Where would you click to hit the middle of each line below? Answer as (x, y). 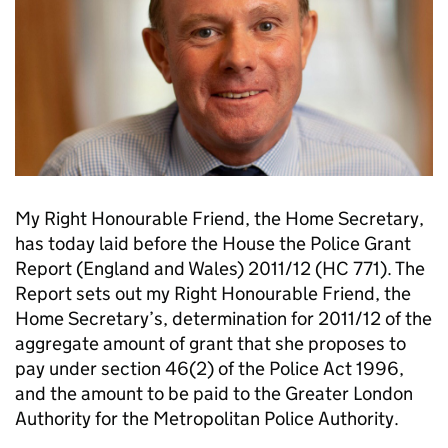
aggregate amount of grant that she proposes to (210, 343)
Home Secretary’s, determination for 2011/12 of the (223, 318)
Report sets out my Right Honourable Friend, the (213, 293)
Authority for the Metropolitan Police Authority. (207, 418)
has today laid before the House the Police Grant (213, 243)
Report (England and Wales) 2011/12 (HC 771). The (220, 268)
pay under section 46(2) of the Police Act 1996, (209, 368)
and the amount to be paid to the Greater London (214, 393)
